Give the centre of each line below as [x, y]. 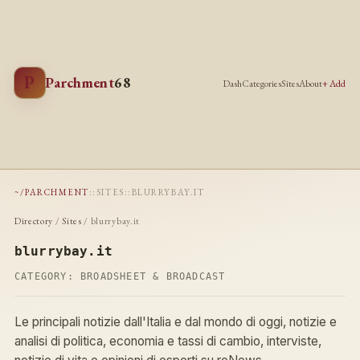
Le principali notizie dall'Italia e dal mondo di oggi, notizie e [175, 321]
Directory [34, 220]
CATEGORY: [47, 276]
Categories [262, 84]
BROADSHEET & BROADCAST [153, 276]
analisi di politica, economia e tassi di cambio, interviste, [168, 341]
